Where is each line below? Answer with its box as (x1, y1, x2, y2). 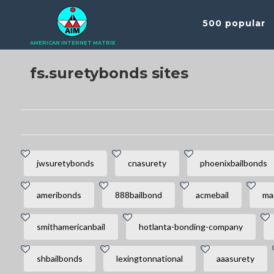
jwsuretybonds (36, 158, 94, 168)
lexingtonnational (116, 253, 183, 264)
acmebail (195, 190, 229, 200)
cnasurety (127, 158, 166, 168)
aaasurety (216, 253, 254, 264)
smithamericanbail (36, 221, 105, 232)
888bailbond (114, 190, 162, 200)
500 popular (202, 18, 266, 29)
